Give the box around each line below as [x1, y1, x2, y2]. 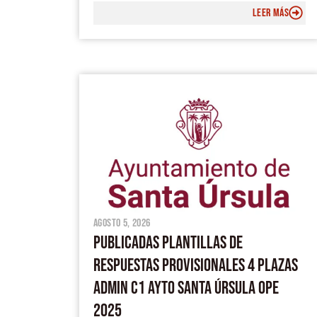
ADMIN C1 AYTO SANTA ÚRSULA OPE [93, 277, 279, 299]
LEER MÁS [252, 6, 289, 20]
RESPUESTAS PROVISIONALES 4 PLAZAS [93, 254, 298, 277]
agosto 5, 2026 [93, 216, 151, 230]
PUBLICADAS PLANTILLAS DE [93, 231, 243, 254]
